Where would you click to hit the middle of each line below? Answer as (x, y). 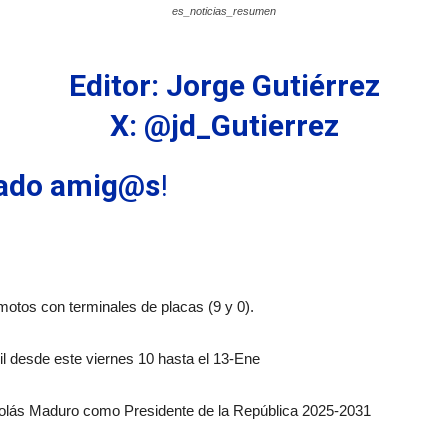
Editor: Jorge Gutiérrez (224, 86)
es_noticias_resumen (224, 11)
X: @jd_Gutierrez (224, 126)
